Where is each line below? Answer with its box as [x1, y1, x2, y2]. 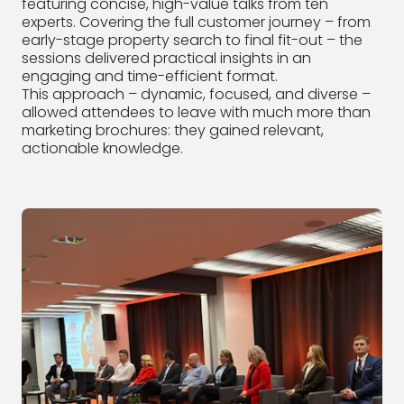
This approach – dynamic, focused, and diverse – [22, 83, 371, 105]
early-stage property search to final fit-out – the [22, 29, 363, 50]
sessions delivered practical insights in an [22, 47, 311, 69]
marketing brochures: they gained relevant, [22, 119, 324, 141]
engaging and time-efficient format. [22, 65, 278, 87]
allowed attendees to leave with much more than [22, 101, 371, 123]
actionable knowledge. [22, 137, 183, 159]
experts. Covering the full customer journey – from [22, 11, 371, 32]
